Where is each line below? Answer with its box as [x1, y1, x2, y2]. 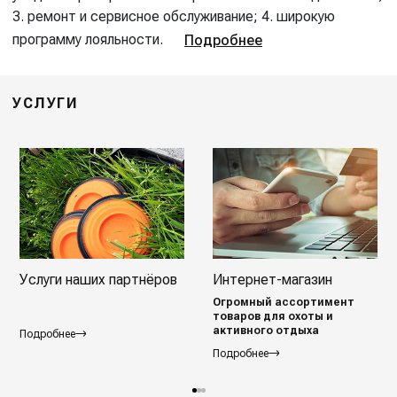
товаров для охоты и [213, 309, 333, 323]
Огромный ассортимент [213, 295, 354, 308]
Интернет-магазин [213, 270, 332, 288]
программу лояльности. [12, 31, 184, 49]
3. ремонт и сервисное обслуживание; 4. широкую [12, 7, 335, 25]
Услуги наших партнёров [19, 270, 177, 288]
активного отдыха [213, 323, 319, 337]
